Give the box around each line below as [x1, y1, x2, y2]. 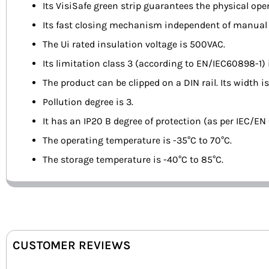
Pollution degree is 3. [43, 96, 133, 108]
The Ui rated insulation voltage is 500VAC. [43, 38, 225, 50]
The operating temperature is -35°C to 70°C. [43, 134, 232, 147]
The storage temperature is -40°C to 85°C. [43, 154, 223, 166]
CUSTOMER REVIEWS [13, 238, 131, 253]
